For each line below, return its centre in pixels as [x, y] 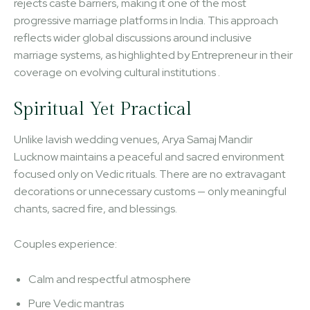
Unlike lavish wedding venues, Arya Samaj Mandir [133, 139]
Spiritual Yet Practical [103, 109]
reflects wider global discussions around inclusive [133, 37]
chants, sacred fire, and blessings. [95, 208]
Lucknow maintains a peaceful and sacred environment [149, 156]
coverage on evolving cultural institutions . [117, 72]
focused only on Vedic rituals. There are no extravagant [150, 174]
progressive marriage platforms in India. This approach [146, 20]
